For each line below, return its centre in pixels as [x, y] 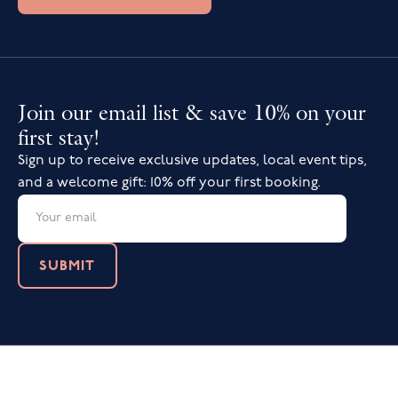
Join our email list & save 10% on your [192, 112]
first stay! [59, 137]
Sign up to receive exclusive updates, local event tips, [192, 160]
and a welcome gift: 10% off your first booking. [169, 183]
